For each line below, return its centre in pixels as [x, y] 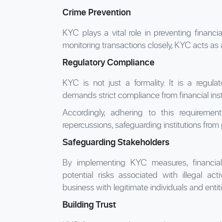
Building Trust [89, 204]
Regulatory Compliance [109, 62]
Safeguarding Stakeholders [116, 142]
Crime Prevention [97, 12]
